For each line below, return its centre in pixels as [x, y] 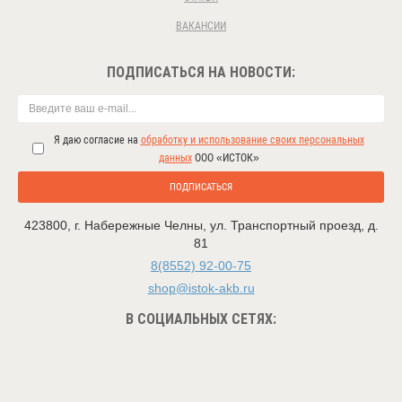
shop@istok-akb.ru [201, 288]
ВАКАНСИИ [201, 26]
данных [175, 158]
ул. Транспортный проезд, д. [294, 225]
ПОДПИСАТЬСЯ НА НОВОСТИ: [201, 72]
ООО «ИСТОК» [225, 158]
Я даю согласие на [97, 140]
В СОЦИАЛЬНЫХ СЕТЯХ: [201, 319]
